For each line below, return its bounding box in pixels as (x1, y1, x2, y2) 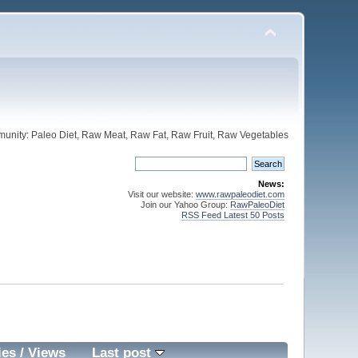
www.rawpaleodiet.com (195, 189, 284, 199)
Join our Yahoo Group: (140, 200, 230, 209)
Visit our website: (127, 189, 196, 199)
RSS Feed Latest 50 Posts (181, 210, 284, 220)
